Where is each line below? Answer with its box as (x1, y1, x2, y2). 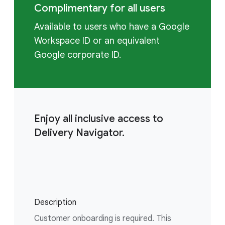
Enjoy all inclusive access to (34, 113, 163, 125)
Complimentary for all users (34, 2, 165, 15)
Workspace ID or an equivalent (34, 35, 160, 46)
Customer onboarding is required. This (34, 213, 171, 223)
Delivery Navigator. (34, 127, 125, 139)
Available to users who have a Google (34, 21, 189, 32)
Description (34, 197, 76, 207)
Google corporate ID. (34, 49, 121, 60)
